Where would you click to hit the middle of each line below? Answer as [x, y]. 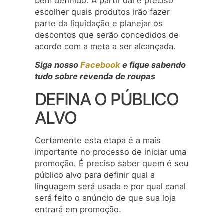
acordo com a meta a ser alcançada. [105, 46]
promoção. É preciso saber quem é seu [112, 163]
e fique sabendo [153, 65]
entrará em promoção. [78, 209]
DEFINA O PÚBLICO [107, 99]
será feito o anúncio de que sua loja [105, 198]
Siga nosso [58, 65]
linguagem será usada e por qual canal [110, 186]
